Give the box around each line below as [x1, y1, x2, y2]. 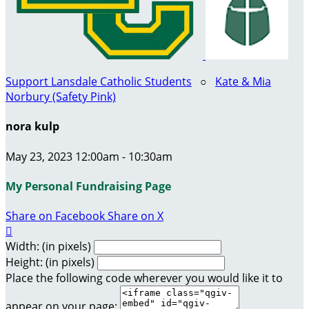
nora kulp [6, 119, 59, 134]
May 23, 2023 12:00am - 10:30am [6, 148, 172, 164]
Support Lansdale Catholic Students [6, 74, 192, 89]
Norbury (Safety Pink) [6, 89, 116, 104]
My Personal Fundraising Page [6, 178, 171, 194]
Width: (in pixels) [6, 239, 91, 255]
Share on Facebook [6, 208, 105, 224]
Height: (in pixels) [6, 255, 94, 270]
